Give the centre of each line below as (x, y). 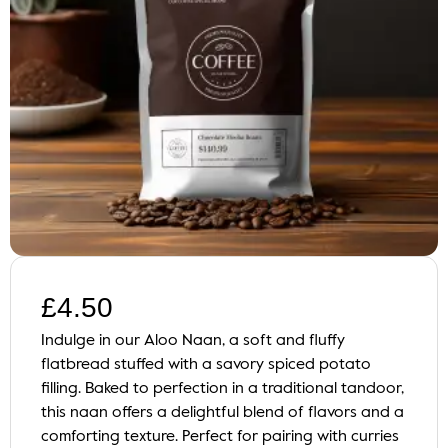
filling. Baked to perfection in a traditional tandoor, (222, 389)
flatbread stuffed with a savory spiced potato (206, 365)
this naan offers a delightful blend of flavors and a (222, 413)
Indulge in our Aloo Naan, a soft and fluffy (193, 341)
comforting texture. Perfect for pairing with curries (220, 437)
